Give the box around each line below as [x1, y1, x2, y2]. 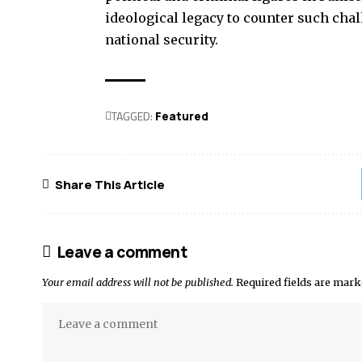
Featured [155, 108, 208, 124]
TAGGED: [112, 107, 153, 125]
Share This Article [55, 175, 165, 193]
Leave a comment [56, 242, 187, 263]
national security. [105, 32, 218, 48]
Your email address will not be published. [42, 276, 234, 289]
